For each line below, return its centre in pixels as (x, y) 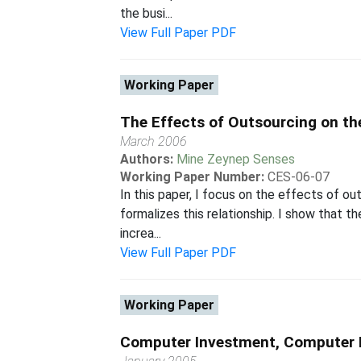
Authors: (149, 159)
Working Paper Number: (193, 177)
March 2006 (154, 141)
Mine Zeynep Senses (236, 159)
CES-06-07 (299, 177)
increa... (141, 233)
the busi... (147, 13)
